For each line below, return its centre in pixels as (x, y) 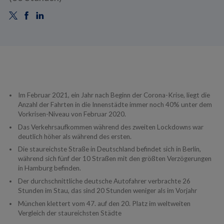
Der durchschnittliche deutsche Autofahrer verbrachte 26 (104, 181)
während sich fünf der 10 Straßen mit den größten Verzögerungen (114, 159)
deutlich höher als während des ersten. (74, 136)
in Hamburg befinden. (49, 168)
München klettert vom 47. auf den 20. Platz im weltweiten (104, 203)
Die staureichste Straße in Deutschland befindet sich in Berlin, (109, 149)
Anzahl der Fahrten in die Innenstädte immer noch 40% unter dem (115, 104)
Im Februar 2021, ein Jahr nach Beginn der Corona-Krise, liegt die (114, 95)
